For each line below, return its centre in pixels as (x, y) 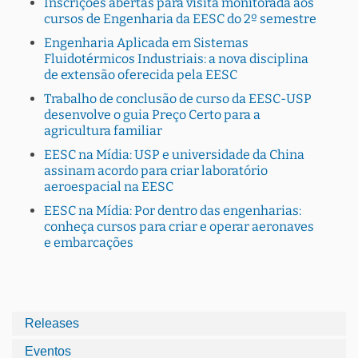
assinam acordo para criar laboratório (156, 171)
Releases (52, 324)
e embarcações (89, 243)
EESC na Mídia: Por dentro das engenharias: (173, 211)
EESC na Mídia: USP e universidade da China (174, 155)
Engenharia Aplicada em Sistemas (146, 43)
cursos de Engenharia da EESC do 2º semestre (180, 19)
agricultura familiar (103, 131)
